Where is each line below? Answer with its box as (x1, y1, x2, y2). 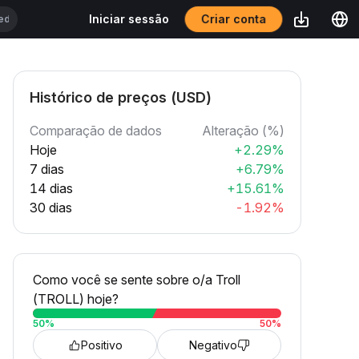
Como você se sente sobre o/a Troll (33, 272, 240, 288)
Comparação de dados (30, 123, 162, 139)
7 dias (30, 161, 64, 177)
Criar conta (200, 11, 268, 26)
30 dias (30, 200, 72, 216)
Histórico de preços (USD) (30, 89, 212, 106)
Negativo (188, 338, 237, 352)
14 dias (30, 180, 73, 196)
